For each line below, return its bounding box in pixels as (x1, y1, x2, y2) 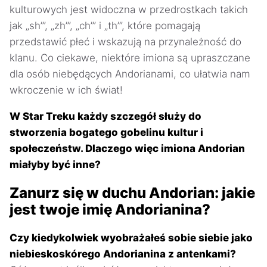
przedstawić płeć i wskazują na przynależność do (10, 35, 241, 48)
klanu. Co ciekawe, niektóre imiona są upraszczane (10, 51, 250, 64)
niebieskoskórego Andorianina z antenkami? (10, 247, 236, 260)
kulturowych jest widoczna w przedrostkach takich (10, 3, 248, 15)
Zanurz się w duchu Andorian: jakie (10, 184, 255, 201)
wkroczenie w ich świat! (10, 83, 123, 96)
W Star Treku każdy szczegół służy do (10, 110, 201, 122)
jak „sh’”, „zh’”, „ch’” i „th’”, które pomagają (10, 19, 200, 32)
